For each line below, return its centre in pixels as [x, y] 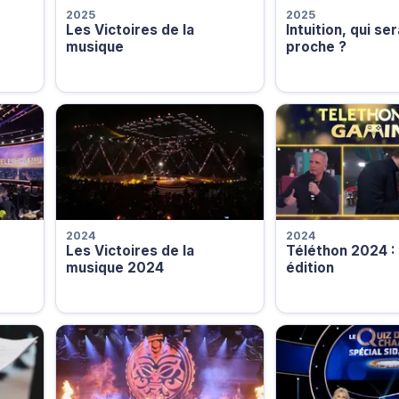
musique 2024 [114, 268]
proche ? [316, 46]
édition [309, 268]
